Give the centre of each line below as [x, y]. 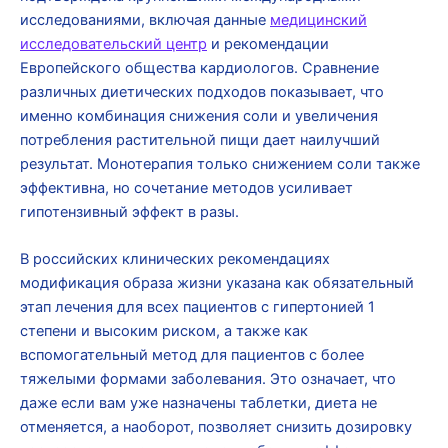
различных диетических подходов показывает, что [202, 91]
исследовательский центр [113, 43]
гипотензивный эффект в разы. [129, 211]
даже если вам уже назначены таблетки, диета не [198, 402]
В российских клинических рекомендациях [175, 258]
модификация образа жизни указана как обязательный [217, 282]
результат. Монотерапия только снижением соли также [220, 163]
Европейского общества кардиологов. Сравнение [199, 67]
